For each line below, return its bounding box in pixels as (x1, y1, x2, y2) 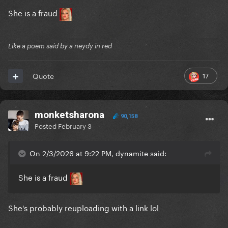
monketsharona (35, 109, 104, 121)
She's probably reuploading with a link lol (8, 201, 159, 213)
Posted (35, 120, 58, 131)
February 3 (58, 120, 92, 131)
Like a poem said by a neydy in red (8, 42, 112, 50)
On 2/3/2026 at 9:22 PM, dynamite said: (30, 147, 166, 159)
